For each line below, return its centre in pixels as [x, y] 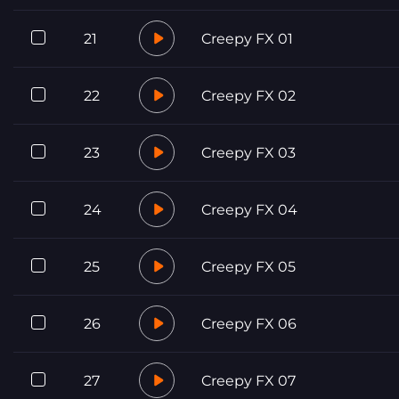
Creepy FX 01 [247, 38]
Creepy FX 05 [248, 266]
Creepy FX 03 [248, 152]
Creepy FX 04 [249, 209]
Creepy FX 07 [248, 380]
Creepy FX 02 [248, 95]
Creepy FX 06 [249, 323]
